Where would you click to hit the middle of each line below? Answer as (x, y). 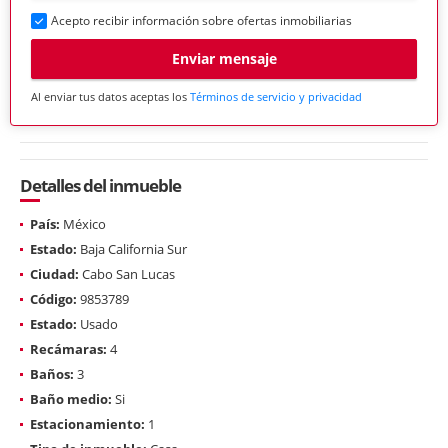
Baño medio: (71, 398)
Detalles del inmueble (100, 185)
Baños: (52, 373)
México (83, 223)
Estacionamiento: (87, 423)
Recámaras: (68, 348)
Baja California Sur (132, 248)
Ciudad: (54, 273)
